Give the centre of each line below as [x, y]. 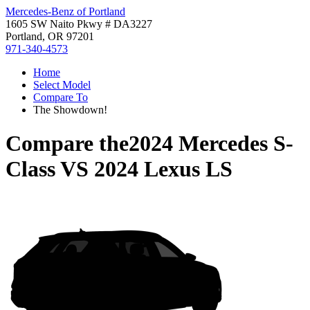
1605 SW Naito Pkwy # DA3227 [79, 24]
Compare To [61, 97]
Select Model [62, 85]
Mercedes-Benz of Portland [65, 11]
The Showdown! [70, 110]
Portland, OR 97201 [50, 36]
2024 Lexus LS [163, 169]
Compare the [67, 144]
